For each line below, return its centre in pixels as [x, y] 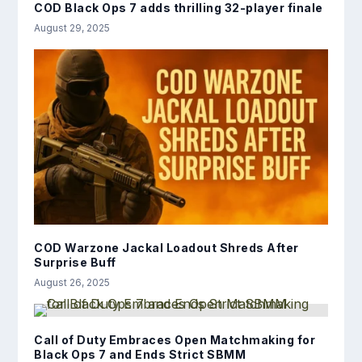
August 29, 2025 [72, 27]
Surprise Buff [75, 263]
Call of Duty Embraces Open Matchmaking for [175, 340]
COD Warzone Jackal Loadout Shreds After [166, 248]
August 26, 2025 [72, 283]
